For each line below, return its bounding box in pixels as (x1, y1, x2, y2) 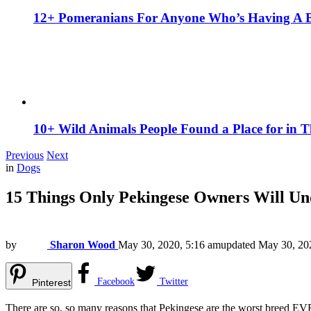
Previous (6, 149, 44, 162)
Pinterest (32, 277, 71, 289)
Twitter (160, 276, 188, 287)
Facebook (97, 276, 135, 287)
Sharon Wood (50, 239, 115, 251)
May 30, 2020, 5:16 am (118, 239, 221, 251)
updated (221, 239, 258, 251)
